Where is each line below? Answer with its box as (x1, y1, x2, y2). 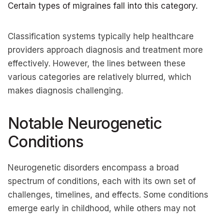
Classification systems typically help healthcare (8, 31, 194, 41)
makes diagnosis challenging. (8, 86, 123, 95)
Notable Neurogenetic (8, 114, 162, 133)
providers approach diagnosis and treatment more (8, 45, 203, 55)
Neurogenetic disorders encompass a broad (8, 163, 179, 172)
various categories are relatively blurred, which (8, 72, 191, 82)
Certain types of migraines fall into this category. (8, 1, 198, 11)
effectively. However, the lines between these (8, 59, 186, 68)
